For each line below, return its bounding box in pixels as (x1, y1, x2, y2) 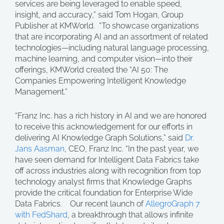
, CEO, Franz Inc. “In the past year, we (64, 144, 198, 153)
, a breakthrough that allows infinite (67, 210, 193, 219)
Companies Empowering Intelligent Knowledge (15, 76, 186, 85)
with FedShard (15, 210, 67, 219)
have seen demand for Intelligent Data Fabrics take (15, 155, 199, 164)
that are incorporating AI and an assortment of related (15, 32, 208, 41)
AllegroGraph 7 (145, 199, 200, 208)
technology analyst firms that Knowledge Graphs (15, 177, 192, 186)
